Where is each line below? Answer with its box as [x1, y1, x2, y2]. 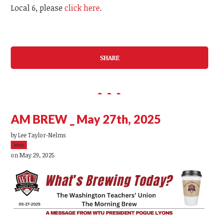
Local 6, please [11, 2, 65, 14]
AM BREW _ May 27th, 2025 [11, 112, 161, 126]
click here [65, 2, 100, 14]
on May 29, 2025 [11, 151, 55, 159]
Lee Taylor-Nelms [18, 131, 66, 139]
